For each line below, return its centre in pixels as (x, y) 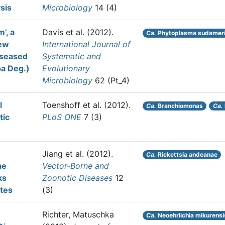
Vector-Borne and (76, 166)
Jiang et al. (63, 154)
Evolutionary (66, 68)
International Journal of (86, 44)
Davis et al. (63, 32)
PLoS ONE (62, 117)
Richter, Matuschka (78, 214)
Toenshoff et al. (72, 105)
